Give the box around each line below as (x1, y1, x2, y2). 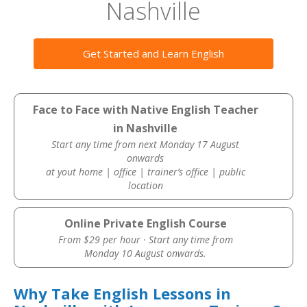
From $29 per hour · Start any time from (58, 233, 233, 246)
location (127, 179, 163, 192)
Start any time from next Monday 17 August (51, 138, 240, 151)
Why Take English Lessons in (14, 283, 231, 304)
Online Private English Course (64, 216, 227, 231)
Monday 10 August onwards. (84, 247, 207, 260)
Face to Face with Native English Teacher (32, 102, 258, 117)
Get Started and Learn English (83, 47, 224, 60)
